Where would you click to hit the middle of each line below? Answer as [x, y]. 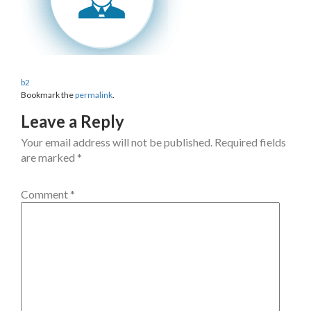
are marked [49, 157]
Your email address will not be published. [117, 142]
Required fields [250, 142]
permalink [94, 94]
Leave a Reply [73, 121]
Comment [45, 194]
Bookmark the [48, 94]
